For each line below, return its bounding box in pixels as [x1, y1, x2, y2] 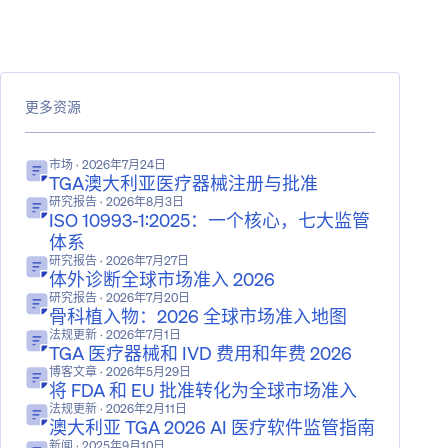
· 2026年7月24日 [73, 157, 166, 172]
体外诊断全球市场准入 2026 [49, 267, 275, 291]
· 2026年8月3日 [97, 194, 184, 209]
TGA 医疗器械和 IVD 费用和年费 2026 [49, 341, 352, 365]
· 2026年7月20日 [97, 290, 190, 305]
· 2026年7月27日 [97, 253, 189, 268]
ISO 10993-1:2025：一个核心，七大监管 [49, 208, 370, 232]
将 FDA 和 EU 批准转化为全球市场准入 [49, 378, 357, 402]
